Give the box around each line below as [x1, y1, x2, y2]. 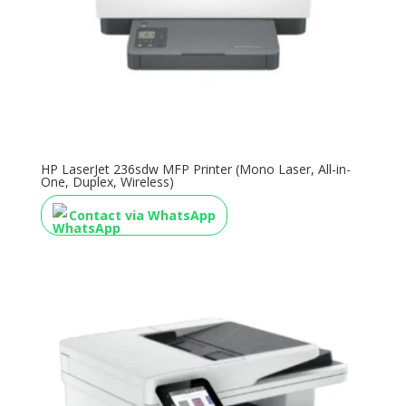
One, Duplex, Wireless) [40, 173, 174, 191]
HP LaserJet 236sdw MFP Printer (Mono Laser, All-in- [40, 160, 351, 179]
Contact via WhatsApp [68, 207, 216, 225]
